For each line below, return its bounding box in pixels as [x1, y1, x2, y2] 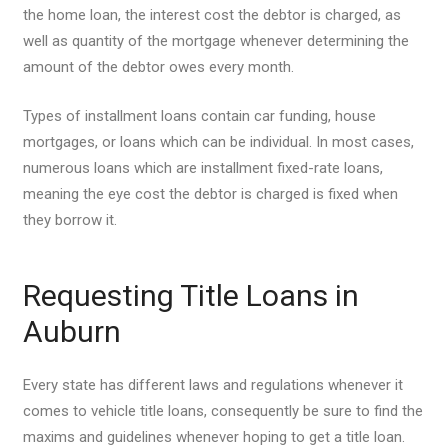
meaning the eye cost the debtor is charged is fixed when [22, 184, 398, 203]
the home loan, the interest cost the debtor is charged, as [22, 6, 401, 24]
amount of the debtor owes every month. [22, 58, 294, 76]
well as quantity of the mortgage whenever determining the [22, 32, 409, 50]
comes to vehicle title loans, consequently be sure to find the [22, 402, 423, 420]
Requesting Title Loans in [22, 277, 359, 313]
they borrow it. [22, 210, 117, 229]
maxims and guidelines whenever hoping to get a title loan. [22, 428, 405, 446]
